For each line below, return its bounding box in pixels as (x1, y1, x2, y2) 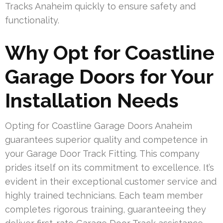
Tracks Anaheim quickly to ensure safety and (5, 1, 196, 12)
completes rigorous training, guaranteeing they (5, 204, 206, 215)
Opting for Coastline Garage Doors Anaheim (5, 120, 192, 131)
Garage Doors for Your (5, 65, 213, 89)
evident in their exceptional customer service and (5, 176, 217, 187)
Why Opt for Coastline (5, 41, 215, 65)
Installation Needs (5, 89, 179, 112)
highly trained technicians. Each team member (5, 190, 203, 201)
